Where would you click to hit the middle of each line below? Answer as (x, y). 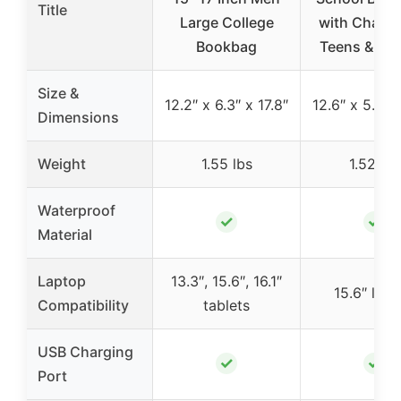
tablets (226, 306)
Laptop (62, 282)
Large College (226, 23)
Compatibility (83, 306)
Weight (62, 164)
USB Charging (85, 352)
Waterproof (77, 211)
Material (65, 235)
